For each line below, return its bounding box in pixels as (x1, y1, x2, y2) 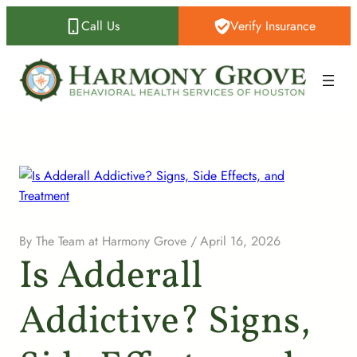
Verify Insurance (229, 17, 316, 35)
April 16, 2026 (200, 232, 281, 251)
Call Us (81, 17, 120, 35)
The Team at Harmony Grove (35, 232, 186, 251)
